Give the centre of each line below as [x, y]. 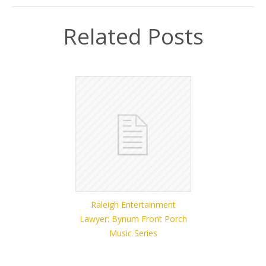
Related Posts [133, 36]
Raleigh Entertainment [133, 205]
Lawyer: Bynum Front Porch [133, 219]
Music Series [133, 233]
